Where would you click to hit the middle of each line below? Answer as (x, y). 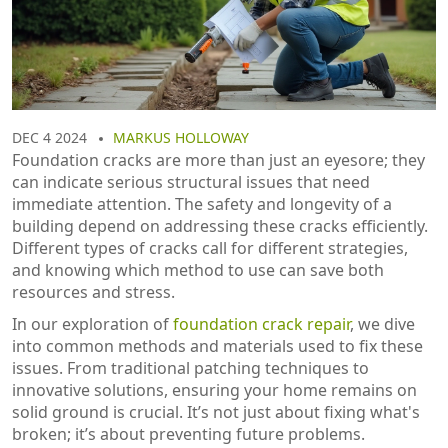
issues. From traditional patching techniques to (190, 367)
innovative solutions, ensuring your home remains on (214, 389)
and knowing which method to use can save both (198, 269)
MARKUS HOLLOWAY (181, 137)
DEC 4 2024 (49, 137)
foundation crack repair (261, 323)
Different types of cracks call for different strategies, (210, 247)
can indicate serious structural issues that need (191, 181)
